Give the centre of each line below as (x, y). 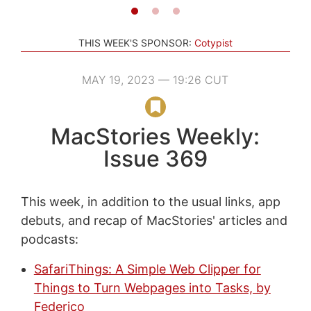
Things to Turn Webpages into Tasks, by (152, 287)
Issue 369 (155, 158)
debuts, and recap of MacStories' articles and (154, 220)
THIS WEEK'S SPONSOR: (135, 42)
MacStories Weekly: (155, 136)
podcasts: (49, 239)
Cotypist (213, 42)
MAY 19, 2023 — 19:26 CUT (155, 79)
